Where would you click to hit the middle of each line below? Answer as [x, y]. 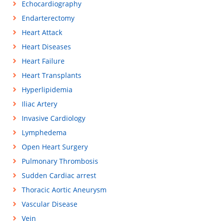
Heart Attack [42, 32]
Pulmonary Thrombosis [60, 161]
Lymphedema [44, 132]
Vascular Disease [49, 204]
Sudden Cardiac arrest [59, 175]
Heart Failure [43, 61]
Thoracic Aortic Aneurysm [64, 190]
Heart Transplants [51, 75]
